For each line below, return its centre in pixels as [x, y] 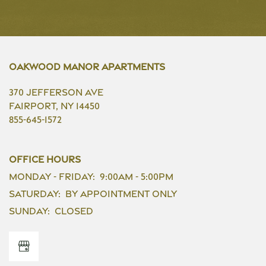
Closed [74, 211]
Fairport [32, 106]
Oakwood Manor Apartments [87, 67]
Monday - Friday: [52, 177]
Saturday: [35, 194]
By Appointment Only [121, 194]
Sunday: [29, 211]
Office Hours [45, 160]
